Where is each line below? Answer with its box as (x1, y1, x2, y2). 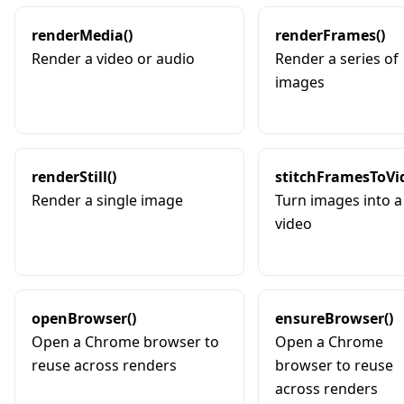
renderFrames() (275, 24, 385, 45)
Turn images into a (275, 189, 402, 210)
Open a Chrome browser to (32, 331, 219, 352)
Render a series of (275, 48, 399, 69)
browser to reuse (275, 354, 393, 375)
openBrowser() (32, 308, 136, 328)
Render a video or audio (32, 48, 195, 69)
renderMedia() (32, 24, 133, 45)
